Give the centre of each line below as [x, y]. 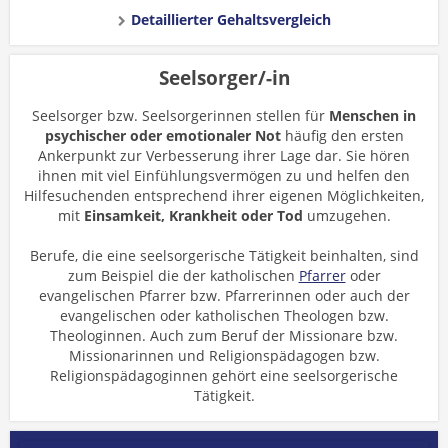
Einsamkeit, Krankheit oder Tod [193, 215]
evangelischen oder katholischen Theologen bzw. [224, 315]
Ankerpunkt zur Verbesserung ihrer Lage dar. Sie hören [224, 155]
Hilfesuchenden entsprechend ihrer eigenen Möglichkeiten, [224, 195]
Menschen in [372, 115]
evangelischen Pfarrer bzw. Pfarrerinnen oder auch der [224, 295]
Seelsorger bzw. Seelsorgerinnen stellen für [180, 115]
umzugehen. [346, 215]
